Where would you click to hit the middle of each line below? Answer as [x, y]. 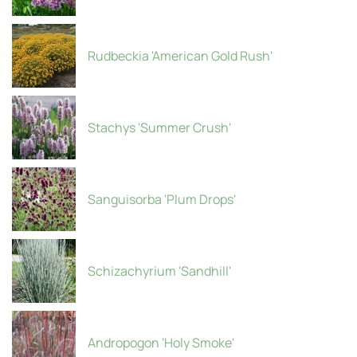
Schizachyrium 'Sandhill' [159, 271]
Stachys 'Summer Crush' [159, 127]
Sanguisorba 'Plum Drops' [162, 199]
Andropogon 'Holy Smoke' [161, 343]
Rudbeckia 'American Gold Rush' [180, 56]
